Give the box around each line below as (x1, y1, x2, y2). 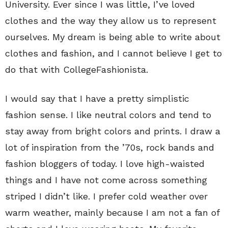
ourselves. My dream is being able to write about (5, 31, 220, 42)
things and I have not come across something (5, 174, 207, 185)
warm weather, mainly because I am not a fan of (5, 207, 219, 218)
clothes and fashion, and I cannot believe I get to (5, 47, 222, 59)
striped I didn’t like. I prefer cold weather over (5, 190, 208, 202)
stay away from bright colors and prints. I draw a (5, 125, 220, 136)
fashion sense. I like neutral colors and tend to (5, 109, 211, 120)
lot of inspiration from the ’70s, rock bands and (5, 141, 214, 153)
